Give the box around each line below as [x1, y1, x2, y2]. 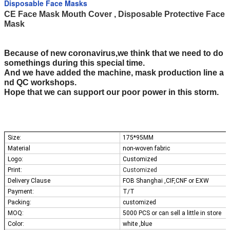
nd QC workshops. [4, 78, 76, 87]
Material [8, 145, 30, 152]
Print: [8, 166, 22, 174]
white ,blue [123, 220, 154, 228]
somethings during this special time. [4, 59, 145, 68]
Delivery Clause [8, 177, 50, 185]
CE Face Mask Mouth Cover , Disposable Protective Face [4, 10, 225, 19]
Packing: [8, 199, 31, 206]
